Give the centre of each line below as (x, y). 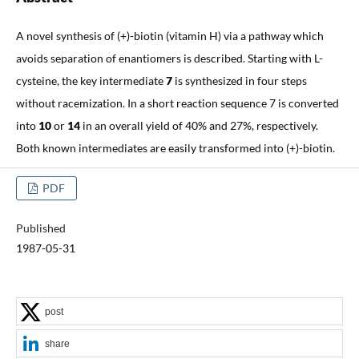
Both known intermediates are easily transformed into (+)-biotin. (175, 147)
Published (40, 228)
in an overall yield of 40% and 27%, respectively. (200, 125)
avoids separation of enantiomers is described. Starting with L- (169, 58)
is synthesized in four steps (239, 80)
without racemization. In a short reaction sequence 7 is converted (177, 103)
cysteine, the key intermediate (91, 80)
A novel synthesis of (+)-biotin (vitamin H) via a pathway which (169, 35)
